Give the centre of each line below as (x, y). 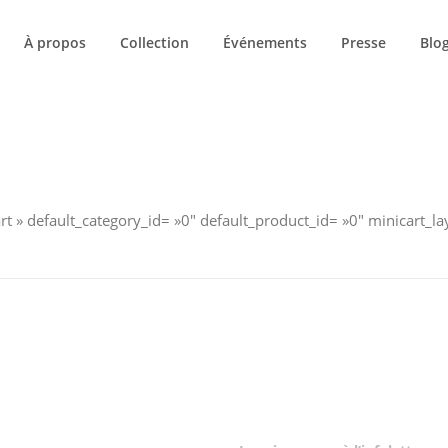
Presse (363, 42)
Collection (154, 42)
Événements (265, 42)
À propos (55, 42)
